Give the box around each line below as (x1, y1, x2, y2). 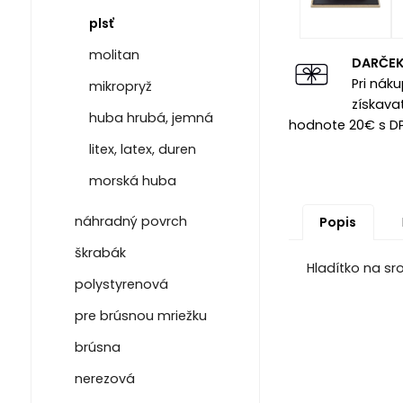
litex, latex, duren (88, 139, 196, 158)
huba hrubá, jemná (88, 108, 213, 127)
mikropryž (88, 76, 152, 95)
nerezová (74, 369, 135, 388)
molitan (88, 45, 139, 64)
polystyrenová (74, 274, 168, 293)
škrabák (74, 243, 126, 262)
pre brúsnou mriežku (74, 306, 207, 325)
